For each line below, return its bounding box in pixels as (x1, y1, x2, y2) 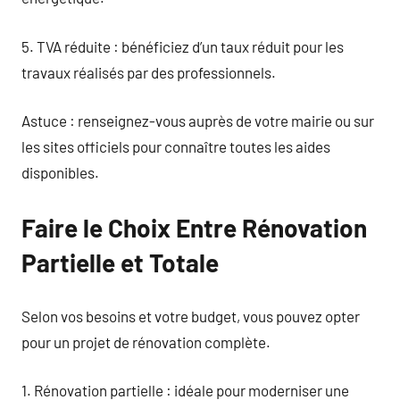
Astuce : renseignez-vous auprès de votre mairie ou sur (21, 112, 374, 129)
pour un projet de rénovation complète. (21, 332, 271, 351)
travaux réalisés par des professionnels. (21, 62, 276, 81)
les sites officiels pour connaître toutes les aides (21, 137, 330, 155)
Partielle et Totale (21, 247, 219, 278)
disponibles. (21, 163, 99, 181)
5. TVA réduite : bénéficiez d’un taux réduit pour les (21, 37, 344, 55)
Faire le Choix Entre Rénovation (21, 212, 367, 243)
